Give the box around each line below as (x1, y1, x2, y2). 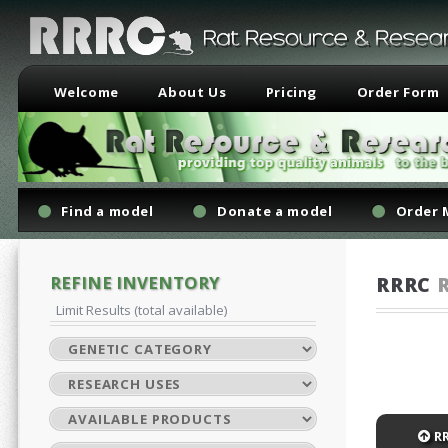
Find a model (61, 201, 154, 220)
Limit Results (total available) (50, 301, 228, 320)
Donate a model (216, 201, 333, 220)
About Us (158, 83, 227, 102)
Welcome (53, 83, 119, 102)
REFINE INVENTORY (50, 271, 220, 295)
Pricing (265, 83, 317, 102)
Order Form (356, 83, 440, 102)
